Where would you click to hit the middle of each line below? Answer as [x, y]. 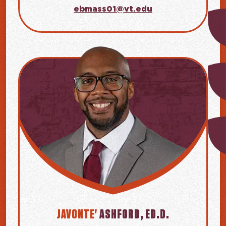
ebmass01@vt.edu [113, 9]
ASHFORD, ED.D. [134, 214]
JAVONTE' [77, 214]
